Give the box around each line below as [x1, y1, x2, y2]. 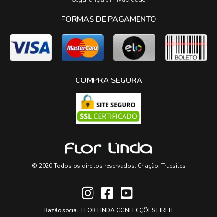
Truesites [161, 161, 186, 170]
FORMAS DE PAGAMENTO [61, 14, 156, 25]
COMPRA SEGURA [75, 75, 142, 86]
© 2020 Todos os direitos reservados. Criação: [31, 161, 161, 170]
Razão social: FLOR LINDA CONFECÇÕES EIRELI [44, 206, 173, 214]
